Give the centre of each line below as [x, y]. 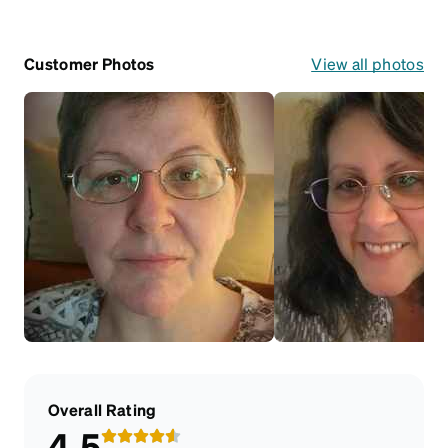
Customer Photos [89, 63]
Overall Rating [102, 409]
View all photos [367, 63]
